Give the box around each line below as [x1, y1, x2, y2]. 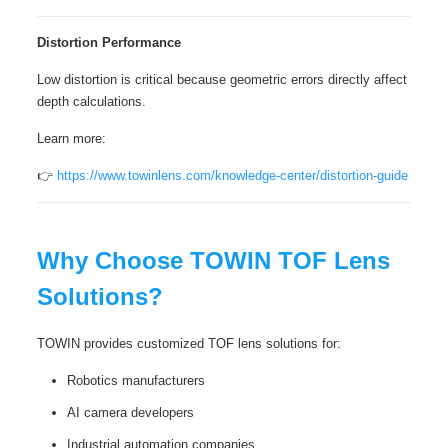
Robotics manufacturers [66, 373, 205, 388]
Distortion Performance [36, 35, 181, 50]
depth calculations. [36, 94, 146, 109]
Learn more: [36, 131, 106, 146]
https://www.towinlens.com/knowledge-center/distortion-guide [56, 168, 408, 183]
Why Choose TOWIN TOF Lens [36, 247, 390, 274]
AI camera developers [66, 405, 194, 420]
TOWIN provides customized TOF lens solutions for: [36, 336, 341, 351]
